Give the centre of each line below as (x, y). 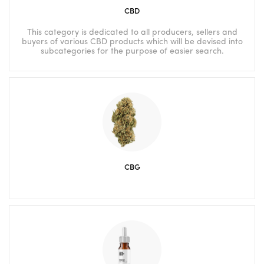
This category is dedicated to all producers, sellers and (132, 33)
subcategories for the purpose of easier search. (132, 52)
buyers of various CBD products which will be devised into (132, 42)
